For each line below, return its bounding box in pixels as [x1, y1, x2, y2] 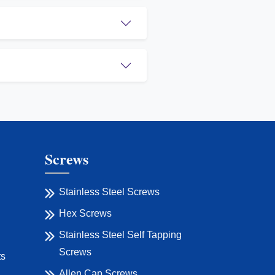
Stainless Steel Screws [59, 187, 160, 198]
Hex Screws [59, 208, 112, 219]
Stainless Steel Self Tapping [59, 230, 182, 241]
